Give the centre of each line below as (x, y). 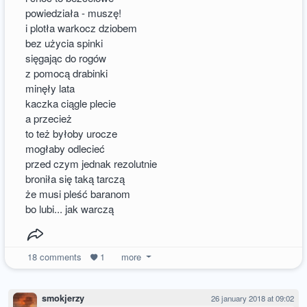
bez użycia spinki (64, 42)
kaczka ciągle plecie (71, 103)
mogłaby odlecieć (65, 148)
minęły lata (50, 88)
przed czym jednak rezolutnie (91, 163)
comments (60, 256)
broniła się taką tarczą (75, 178)
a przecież (49, 118)
